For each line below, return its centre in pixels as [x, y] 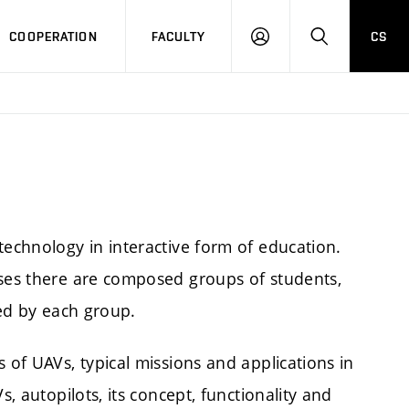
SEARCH [343, 44]
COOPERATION [53, 36]
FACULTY [178, 36]
